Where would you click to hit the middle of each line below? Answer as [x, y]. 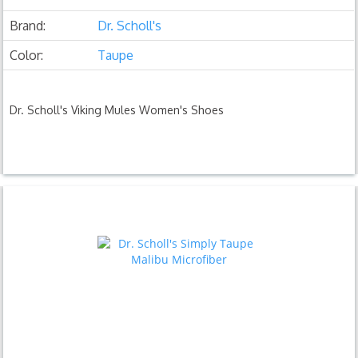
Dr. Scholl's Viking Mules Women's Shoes [117, 109]
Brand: [28, 25]
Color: [27, 55]
